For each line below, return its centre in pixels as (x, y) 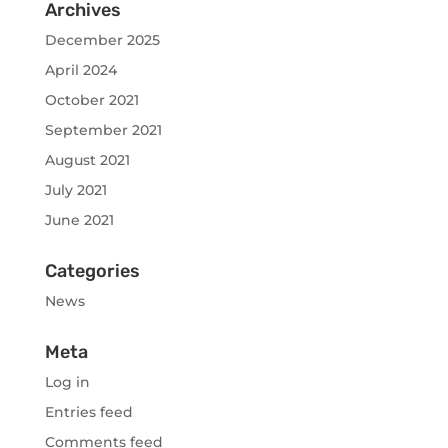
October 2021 (91, 100)
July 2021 (75, 190)
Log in (67, 382)
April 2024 (80, 70)
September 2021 (103, 130)
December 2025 (102, 40)
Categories (92, 271)
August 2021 (87, 160)
